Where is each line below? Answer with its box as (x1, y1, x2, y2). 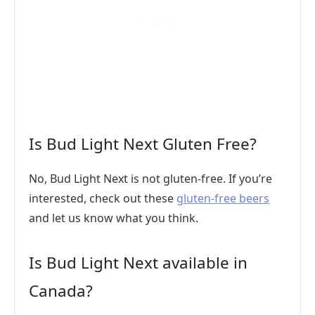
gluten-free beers (176, 191, 269, 206)
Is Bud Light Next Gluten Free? (29, 133, 257, 155)
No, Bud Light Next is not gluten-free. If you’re (29, 171, 272, 186)
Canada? (29, 280, 93, 302)
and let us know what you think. (29, 210, 198, 226)
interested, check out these (29, 191, 176, 206)
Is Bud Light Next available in (29, 252, 247, 274)
